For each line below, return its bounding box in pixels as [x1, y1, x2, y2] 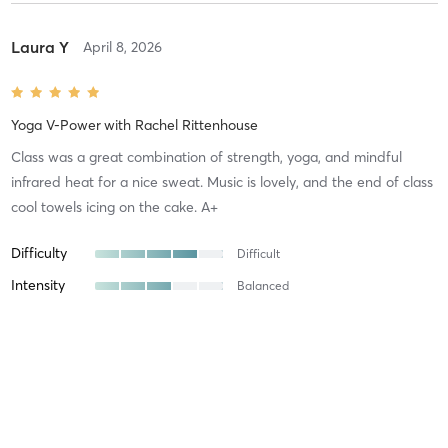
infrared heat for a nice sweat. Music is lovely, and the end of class [10, 173, 433, 192]
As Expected [236, 310, 304, 326]
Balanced [236, 278, 289, 294]
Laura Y [10, 37, 69, 58]
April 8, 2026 [82, 38, 162, 57]
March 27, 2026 [88, 397, 184, 416]
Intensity [10, 276, 65, 295]
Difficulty [10, 244, 67, 263]
